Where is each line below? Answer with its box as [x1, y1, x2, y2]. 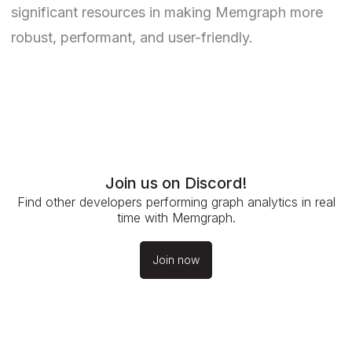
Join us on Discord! [105, 173, 247, 192]
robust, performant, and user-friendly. [11, 28, 253, 46]
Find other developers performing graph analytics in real [16, 193, 335, 210]
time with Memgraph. [116, 209, 236, 225]
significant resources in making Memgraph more [11, 3, 323, 20]
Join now [152, 252, 200, 266]
